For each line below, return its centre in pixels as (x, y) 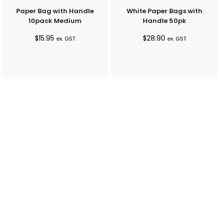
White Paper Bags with (164, 11)
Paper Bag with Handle (55, 11)
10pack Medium (55, 21)
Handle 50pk (164, 21)
